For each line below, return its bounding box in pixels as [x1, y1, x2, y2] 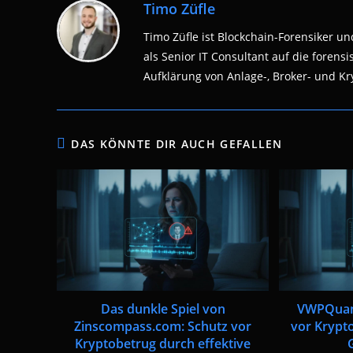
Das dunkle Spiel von [100, 299, 225, 318]
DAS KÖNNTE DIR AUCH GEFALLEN [71, 136, 283, 151]
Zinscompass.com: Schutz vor [74, 317, 252, 335]
